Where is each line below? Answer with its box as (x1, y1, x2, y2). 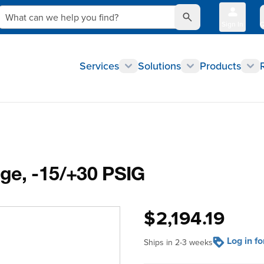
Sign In (222, 19, 243, 29)
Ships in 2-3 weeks (144, 236, 213, 248)
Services (80, 58, 119, 73)
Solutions (138, 58, 181, 73)
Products (200, 58, 241, 73)
